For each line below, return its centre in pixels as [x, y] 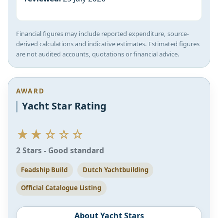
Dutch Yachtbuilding [115, 170]
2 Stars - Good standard [60, 150]
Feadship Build [45, 170]
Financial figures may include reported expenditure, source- [102, 34]
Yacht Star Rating [64, 106]
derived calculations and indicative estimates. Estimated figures [108, 44]
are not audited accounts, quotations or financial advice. [98, 54]
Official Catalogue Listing [61, 188]
